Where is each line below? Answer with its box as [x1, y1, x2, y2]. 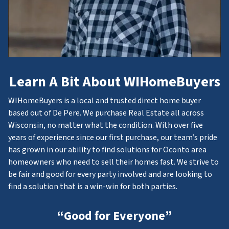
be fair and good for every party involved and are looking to [8, 169, 212, 180]
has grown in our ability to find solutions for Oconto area [8, 144, 207, 155]
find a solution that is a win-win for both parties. [8, 181, 177, 192]
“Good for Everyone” [57, 207, 172, 225]
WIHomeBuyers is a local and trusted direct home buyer [8, 95, 201, 106]
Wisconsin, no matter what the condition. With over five [8, 120, 203, 131]
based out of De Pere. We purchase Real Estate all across [8, 107, 204, 119]
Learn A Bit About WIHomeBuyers [9, 72, 220, 92]
